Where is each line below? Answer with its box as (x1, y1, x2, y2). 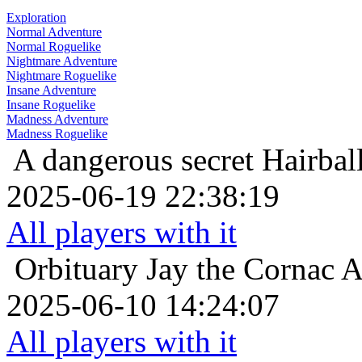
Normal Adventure (6, 25, 102, 40)
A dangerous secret (13, 142, 254, 178)
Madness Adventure (6, 112, 108, 127)
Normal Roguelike (6, 40, 101, 54)
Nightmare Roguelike (6, 69, 116, 83)
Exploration (6, 11, 66, 25)
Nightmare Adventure (6, 54, 117, 69)
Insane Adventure (6, 83, 96, 98)
